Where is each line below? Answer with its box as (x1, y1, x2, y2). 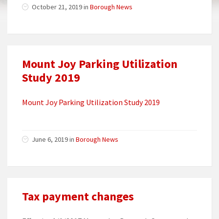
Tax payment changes (22, 189, 134, 204)
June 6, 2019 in (32, 135, 76, 144)
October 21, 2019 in (32, 2, 90, 12)
